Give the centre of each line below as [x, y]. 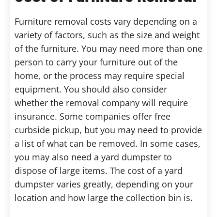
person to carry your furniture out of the [96, 62]
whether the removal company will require [101, 102]
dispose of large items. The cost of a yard [99, 170]
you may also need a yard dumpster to [93, 157]
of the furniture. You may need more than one [108, 48]
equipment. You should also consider [91, 89]
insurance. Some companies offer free [93, 116]
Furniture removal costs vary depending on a [106, 21]
